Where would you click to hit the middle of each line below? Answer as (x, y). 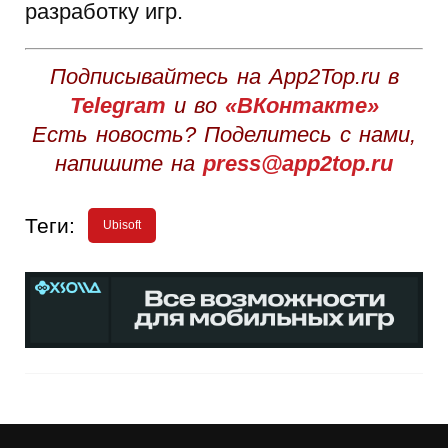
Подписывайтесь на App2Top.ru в (224, 77)
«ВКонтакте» (301, 106)
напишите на (129, 164)
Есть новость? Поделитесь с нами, (224, 135)
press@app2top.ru (298, 164)
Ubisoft (122, 225)
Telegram (117, 106)
